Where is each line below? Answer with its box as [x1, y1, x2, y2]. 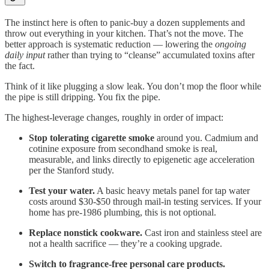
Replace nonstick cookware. [29, 227, 142, 238]
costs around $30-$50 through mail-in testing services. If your [29, 196, 261, 207]
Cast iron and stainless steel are [142, 227, 262, 238]
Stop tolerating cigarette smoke [29, 132, 154, 143]
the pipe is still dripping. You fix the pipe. [5, 91, 160, 102]
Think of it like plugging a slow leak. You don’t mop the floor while [5, 80, 261, 91]
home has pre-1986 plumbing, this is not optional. [29, 207, 216, 217]
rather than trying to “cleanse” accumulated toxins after [45, 49, 255, 60]
